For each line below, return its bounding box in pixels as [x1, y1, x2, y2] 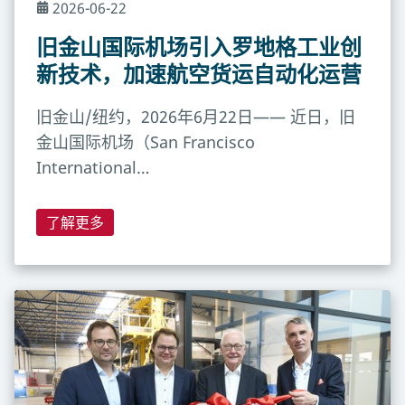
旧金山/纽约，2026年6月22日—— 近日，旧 [36, 106, 355, 128]
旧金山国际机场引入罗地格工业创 [36, 32, 362, 62]
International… [36, 156, 149, 179]
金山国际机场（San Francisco [36, 131, 255, 154]
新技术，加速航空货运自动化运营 [36, 59, 362, 89]
